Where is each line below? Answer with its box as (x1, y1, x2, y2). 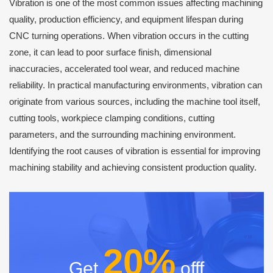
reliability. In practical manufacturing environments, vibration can (9, 80, 262, 90)
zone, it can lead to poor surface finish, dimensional (9, 48, 211, 57)
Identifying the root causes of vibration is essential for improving (9, 146, 260, 156)
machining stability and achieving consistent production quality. (9, 163, 257, 172)
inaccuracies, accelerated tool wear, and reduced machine (9, 64, 239, 74)
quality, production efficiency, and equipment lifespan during (9, 15, 243, 24)
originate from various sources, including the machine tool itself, (9, 97, 260, 107)
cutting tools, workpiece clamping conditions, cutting (9, 113, 214, 123)
